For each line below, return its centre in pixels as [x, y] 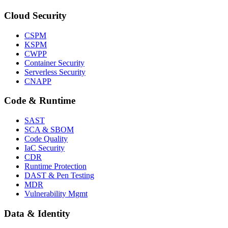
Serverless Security [55, 72]
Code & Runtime [40, 101]
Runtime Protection [55, 166]
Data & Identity [37, 213]
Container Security [54, 63]
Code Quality [46, 139]
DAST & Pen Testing [59, 176]
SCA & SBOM [49, 130]
